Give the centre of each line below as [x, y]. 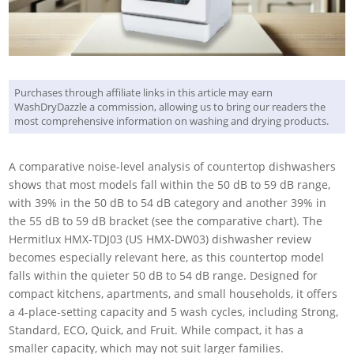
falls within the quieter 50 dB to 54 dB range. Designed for [164, 275]
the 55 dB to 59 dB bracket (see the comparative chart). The [166, 220]
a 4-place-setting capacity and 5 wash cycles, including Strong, [174, 311]
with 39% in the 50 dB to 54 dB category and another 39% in [168, 202]
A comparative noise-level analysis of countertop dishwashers [173, 166]
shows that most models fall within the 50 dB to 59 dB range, [170, 184]
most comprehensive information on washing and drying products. [172, 121]
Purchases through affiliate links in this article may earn [144, 92]
